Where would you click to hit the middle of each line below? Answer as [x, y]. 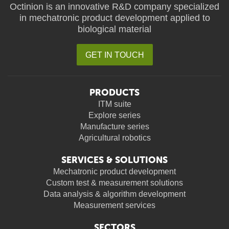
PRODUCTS [114, 92]
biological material [114, 29]
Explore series [114, 115]
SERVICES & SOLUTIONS [114, 160]
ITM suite [114, 104]
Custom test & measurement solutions [114, 182]
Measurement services [114, 205]
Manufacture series [114, 126]
